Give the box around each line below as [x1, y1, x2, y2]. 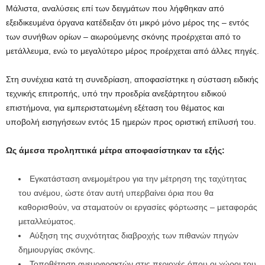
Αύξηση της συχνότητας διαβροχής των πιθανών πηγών [30, 231, 238, 241]
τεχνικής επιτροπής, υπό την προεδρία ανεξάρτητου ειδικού [6, 89, 227, 99]
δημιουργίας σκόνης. [18, 245, 95, 255]
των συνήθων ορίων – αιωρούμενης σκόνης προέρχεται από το [6, 32, 241, 42]
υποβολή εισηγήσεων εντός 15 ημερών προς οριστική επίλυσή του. [6, 117, 256, 127]
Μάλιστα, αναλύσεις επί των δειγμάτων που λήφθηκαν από [6, 4, 224, 14]
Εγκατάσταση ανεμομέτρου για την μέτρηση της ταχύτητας [30, 174, 247, 184]
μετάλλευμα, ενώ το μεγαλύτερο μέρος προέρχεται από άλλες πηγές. [6, 46, 259, 56]
